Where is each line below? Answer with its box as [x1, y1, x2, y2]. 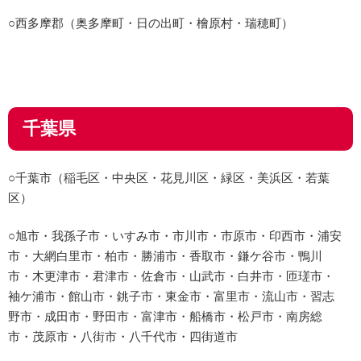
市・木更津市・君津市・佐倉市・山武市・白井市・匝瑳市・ [8, 267, 334, 284]
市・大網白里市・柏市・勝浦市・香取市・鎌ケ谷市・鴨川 [8, 247, 322, 264]
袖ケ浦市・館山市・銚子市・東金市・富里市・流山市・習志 [8, 287, 334, 305]
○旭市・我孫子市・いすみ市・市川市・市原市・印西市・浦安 [8, 226, 342, 244]
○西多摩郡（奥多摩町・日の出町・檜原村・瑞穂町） [8, 14, 293, 31]
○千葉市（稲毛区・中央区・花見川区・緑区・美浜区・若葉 [8, 168, 330, 185]
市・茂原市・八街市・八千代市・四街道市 [8, 327, 238, 345]
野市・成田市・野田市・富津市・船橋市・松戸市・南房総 [8, 307, 322, 325]
